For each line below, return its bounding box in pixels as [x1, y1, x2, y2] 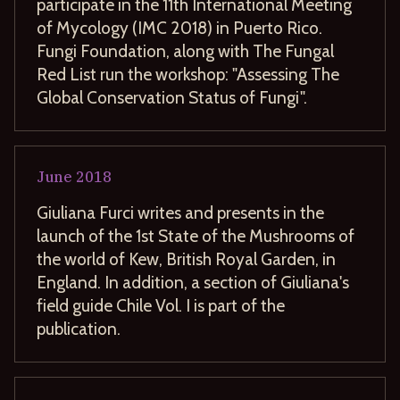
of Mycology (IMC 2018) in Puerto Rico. [37, 16, 322, 38]
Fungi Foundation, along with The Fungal [37, 39, 334, 62]
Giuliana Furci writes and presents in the [37, 201, 324, 223]
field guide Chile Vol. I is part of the [37, 294, 285, 316]
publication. [37, 317, 121, 339]
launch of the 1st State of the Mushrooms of [37, 224, 354, 246]
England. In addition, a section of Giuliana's [37, 271, 349, 293]
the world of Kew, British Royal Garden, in [37, 247, 336, 270]
